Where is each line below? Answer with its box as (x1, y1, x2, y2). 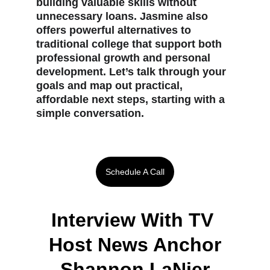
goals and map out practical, (36, 80, 186, 92)
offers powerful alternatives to (36, 24, 194, 36)
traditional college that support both (36, 38, 225, 50)
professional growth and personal (36, 52, 213, 64)
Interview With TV (51, 209, 219, 231)
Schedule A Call (105, 167, 165, 177)
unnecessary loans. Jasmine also (36, 10, 211, 22)
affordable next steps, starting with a (36, 93, 228, 105)
